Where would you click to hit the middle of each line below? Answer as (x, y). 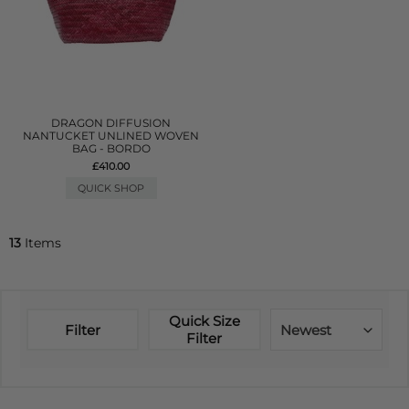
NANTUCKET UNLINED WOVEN (111, 136)
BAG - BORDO (111, 148)
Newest (305, 330)
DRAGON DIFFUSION (111, 123)
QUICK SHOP (111, 188)
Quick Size (204, 321)
